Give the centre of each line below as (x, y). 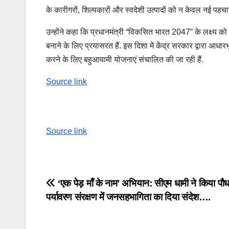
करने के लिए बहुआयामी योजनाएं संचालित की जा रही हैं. (125, 59)
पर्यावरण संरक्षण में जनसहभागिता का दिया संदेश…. (129, 197)
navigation (87, 208)
